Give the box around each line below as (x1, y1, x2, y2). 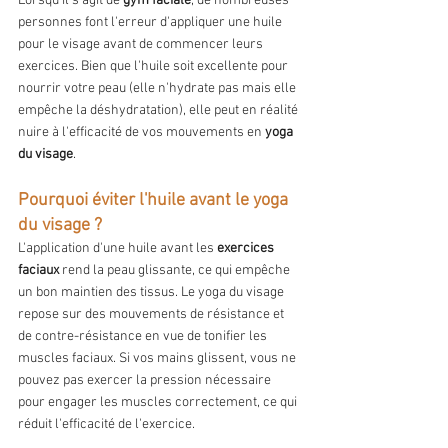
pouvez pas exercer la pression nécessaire (18, 372, 274, 390)
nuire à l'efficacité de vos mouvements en (18, 124, 265, 142)
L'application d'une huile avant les (18, 240, 217, 258)
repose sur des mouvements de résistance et (18, 306, 287, 324)
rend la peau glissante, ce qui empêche (59, 262, 293, 280)
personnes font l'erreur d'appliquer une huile (18, 14, 285, 32)
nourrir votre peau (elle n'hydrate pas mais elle (18, 80, 299, 98)
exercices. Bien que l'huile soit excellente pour (18, 58, 291, 76)
